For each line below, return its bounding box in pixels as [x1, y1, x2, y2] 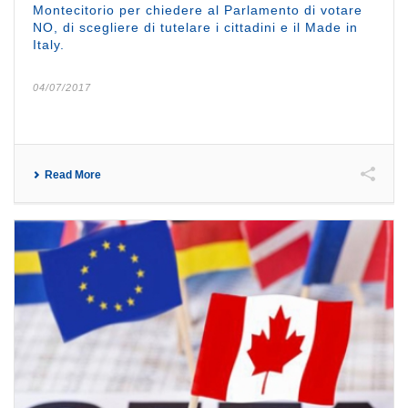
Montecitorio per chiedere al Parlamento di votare [33, 3, 362, 18]
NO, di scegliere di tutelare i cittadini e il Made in [33, 20, 358, 36]
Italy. [33, 37, 65, 53]
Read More [45, 168, 101, 182]
